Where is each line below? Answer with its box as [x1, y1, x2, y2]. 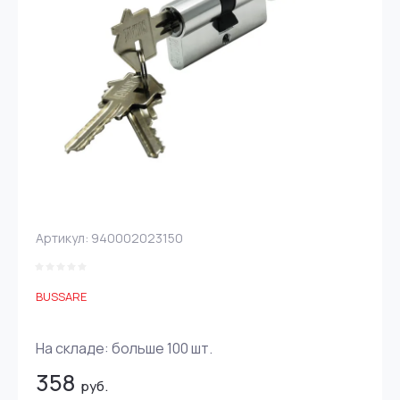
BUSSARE [36, 288, 87, 304]
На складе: [36, 338, 112, 358]
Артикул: [36, 229, 88, 246]
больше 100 [112, 338, 188, 358]
